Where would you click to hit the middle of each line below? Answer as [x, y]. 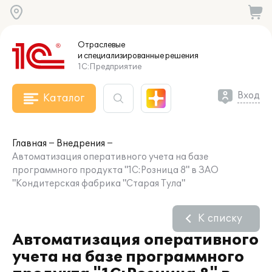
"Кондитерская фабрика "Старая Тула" [99, 184]
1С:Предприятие [110, 67]
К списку [220, 219]
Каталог [64, 98]
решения [181, 56]
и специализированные [121, 56]
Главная [29, 144]
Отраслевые [101, 45]
